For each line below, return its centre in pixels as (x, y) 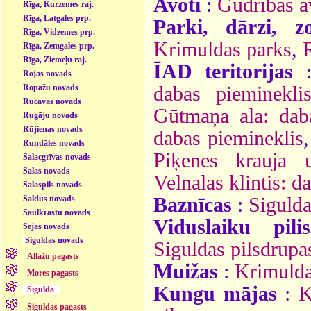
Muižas (186, 271)
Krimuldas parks (222, 49)
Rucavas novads (52, 101)
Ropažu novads (51, 87)
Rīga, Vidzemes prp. (59, 32)
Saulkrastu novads (57, 212)
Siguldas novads (54, 240)
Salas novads (47, 170)
